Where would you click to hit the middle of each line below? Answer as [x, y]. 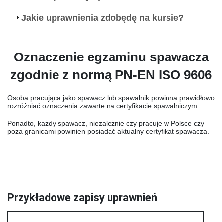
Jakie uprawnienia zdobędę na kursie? [103, 18]
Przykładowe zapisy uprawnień [82, 197]
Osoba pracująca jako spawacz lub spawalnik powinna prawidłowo [111, 97]
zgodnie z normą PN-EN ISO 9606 [111, 75]
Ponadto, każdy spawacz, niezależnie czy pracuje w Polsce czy [106, 123]
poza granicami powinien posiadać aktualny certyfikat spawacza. [108, 131]
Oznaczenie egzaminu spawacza [111, 57]
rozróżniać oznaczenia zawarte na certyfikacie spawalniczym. [103, 105]
